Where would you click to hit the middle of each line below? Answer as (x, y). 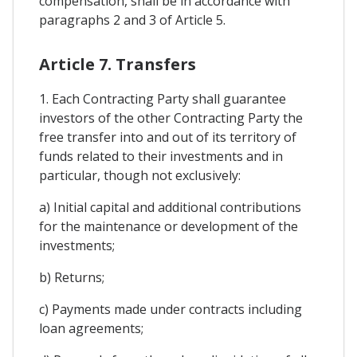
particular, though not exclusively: (140, 175)
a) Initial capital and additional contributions (170, 207)
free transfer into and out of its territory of (168, 137)
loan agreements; (91, 328)
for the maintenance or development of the (169, 226)
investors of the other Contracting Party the (171, 118)
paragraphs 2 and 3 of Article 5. (132, 20)
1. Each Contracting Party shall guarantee (163, 99)
